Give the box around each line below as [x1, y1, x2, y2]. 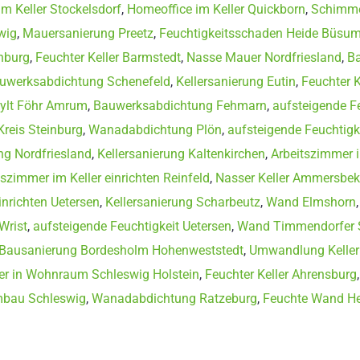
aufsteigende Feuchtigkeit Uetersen [33, 218, 231, 234]
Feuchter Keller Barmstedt [35, 49, 181, 65]
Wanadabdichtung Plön [88, 121, 222, 137]
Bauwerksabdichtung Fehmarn [93, 97, 267, 113]
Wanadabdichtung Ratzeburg [92, 290, 257, 306]
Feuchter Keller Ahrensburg [205, 266, 357, 282]
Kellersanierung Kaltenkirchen [97, 145, 265, 162]
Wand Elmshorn [266, 194, 356, 210]
